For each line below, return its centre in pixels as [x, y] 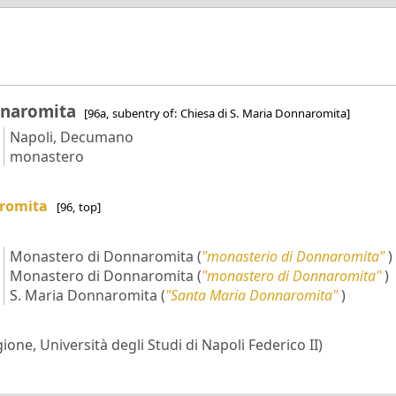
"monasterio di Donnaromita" [293, 256]
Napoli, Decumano [71, 137]
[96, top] [78, 207]
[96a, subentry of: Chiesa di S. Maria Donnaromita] [217, 114]
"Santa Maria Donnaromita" [251, 295]
